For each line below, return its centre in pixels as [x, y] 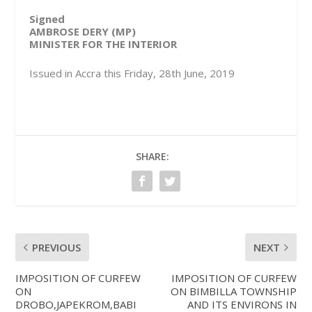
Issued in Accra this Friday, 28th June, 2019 [132, 73]
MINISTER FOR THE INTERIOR [103, 44]
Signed [47, 19]
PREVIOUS [57, 248]
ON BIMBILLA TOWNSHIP [233, 291]
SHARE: [153, 157]
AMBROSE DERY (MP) [83, 32]
